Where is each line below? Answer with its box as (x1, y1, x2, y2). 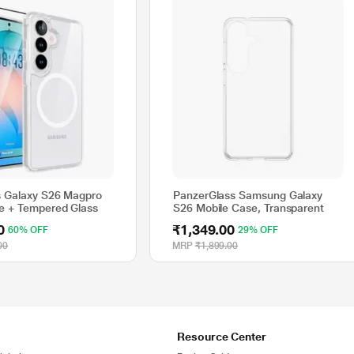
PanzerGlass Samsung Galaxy (173, 189, 323, 201)
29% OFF (238, 224, 278, 235)
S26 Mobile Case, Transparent (173, 201, 325, 214)
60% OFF (8, 224, 48, 235)
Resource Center (177, 330, 266, 343)
